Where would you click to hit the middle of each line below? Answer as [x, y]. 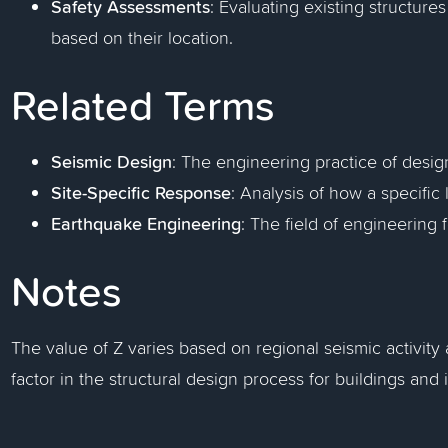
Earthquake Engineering [146, 223]
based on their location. [142, 37]
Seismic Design [112, 161]
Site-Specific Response [141, 192]
